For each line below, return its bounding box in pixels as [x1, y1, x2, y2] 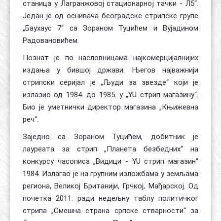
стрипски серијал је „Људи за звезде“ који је [23, 78, 198, 87]
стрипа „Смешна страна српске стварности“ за [23, 206, 198, 215]
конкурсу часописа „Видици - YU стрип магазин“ [23, 157, 198, 166]
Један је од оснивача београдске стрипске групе [23, 11, 198, 20]
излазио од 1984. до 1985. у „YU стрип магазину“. [23, 90, 198, 99]
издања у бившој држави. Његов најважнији [23, 66, 198, 74]
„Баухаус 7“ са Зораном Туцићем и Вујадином [23, 24, 198, 33]
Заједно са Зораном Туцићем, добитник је [23, 132, 198, 141]
